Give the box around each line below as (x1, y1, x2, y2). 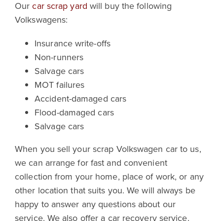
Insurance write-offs (35, 37, 110, 49)
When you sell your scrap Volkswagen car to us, (15, 142, 201, 155)
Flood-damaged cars (35, 106, 114, 118)
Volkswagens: (15, 13, 68, 26)
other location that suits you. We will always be (15, 184, 195, 196)
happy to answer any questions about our (15, 197, 176, 210)
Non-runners (35, 50, 84, 63)
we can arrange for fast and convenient (15, 156, 167, 169)
